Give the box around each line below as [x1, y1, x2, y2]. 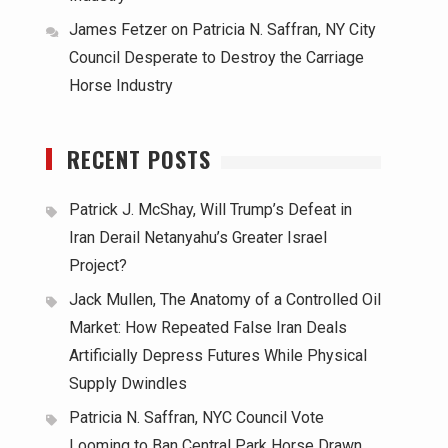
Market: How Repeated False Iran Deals [69, 318, 347, 337]
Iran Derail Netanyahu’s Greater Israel [69, 228, 327, 247]
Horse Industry [69, 76, 173, 95]
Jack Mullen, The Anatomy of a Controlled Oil [69, 290, 381, 309]
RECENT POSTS [67, 143, 211, 175]
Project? [69, 256, 127, 275]
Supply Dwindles [69, 374, 187, 393]
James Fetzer [69, 20, 167, 39]
